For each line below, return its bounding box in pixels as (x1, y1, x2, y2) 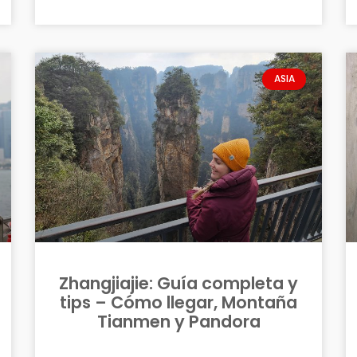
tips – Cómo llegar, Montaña (60, 290, 297, 314)
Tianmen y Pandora (96, 309, 261, 333)
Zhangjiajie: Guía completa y (59, 271, 298, 295)
